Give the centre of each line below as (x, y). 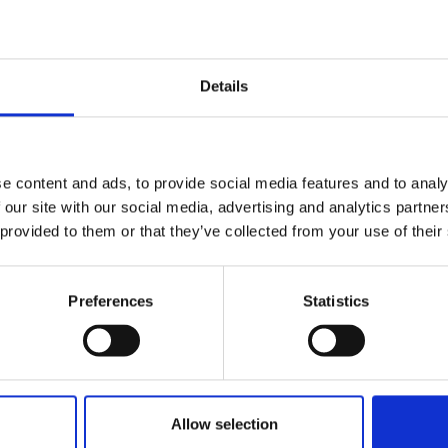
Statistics (336, 301)
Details (224, 86)
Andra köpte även (224, 165)
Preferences (111, 301)
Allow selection (224, 424)
